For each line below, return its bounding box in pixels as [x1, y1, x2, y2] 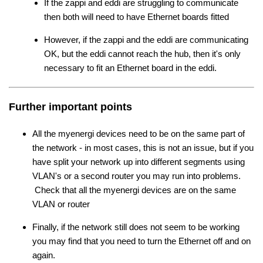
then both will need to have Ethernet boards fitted [44, 11, 229, 22]
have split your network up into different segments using [32, 156, 245, 167]
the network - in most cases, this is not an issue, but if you [32, 142, 254, 153]
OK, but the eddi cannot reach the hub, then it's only [44, 48, 241, 59]
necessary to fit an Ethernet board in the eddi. [44, 62, 217, 73]
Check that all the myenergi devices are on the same [32, 184, 236, 195]
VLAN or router [32, 198, 90, 209]
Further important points [9, 100, 132, 113]
